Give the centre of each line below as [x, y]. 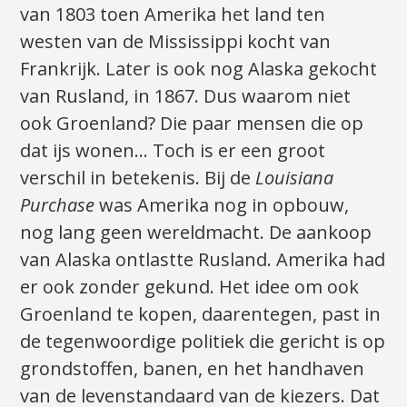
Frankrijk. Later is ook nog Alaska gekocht [199, 68]
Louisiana [295, 177]
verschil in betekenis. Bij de [138, 177]
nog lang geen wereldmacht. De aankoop [196, 232]
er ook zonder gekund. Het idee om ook [190, 286]
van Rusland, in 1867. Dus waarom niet [186, 95]
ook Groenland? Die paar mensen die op [192, 123]
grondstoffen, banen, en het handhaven [193, 368]
